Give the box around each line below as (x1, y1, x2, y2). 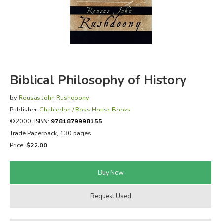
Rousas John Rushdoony (18, 93, 89, 102)
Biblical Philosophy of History (9, 71, 186, 89)
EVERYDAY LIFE (15, 39, 74, 50)
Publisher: (9, 105, 39, 113)
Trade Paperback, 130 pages (9, 128, 91, 137)
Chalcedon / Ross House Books (39, 105, 131, 113)
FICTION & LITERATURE (15, 14, 103, 26)
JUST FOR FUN (15, 64, 69, 75)
